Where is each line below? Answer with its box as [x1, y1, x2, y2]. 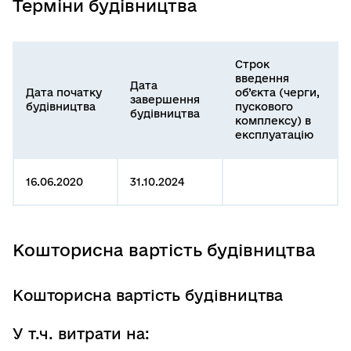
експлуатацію [235, 128, 313, 141]
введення [235, 71, 289, 85]
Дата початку [26, 85, 102, 99]
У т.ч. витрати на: [13, 324, 150, 342]
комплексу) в [235, 114, 311, 127]
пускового [235, 100, 293, 113]
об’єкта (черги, [235, 85, 320, 99]
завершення [130, 92, 200, 106]
